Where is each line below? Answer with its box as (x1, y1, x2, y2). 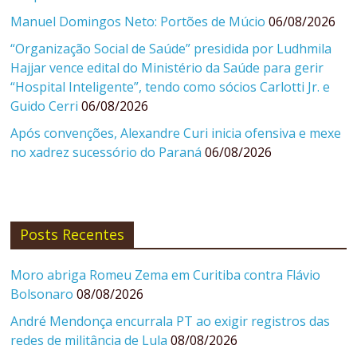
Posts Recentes (20, 225, 125, 245)
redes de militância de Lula (10, 331, 168, 350)
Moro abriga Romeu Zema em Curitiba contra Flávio (10, 266, 321, 284)
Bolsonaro (10, 285, 74, 304)
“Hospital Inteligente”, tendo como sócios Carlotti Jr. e (10, 78, 331, 96)
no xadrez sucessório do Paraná (10, 143, 202, 162)
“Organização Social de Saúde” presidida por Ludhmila (10, 40, 332, 58)
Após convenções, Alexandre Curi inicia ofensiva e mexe (10, 124, 342, 143)
